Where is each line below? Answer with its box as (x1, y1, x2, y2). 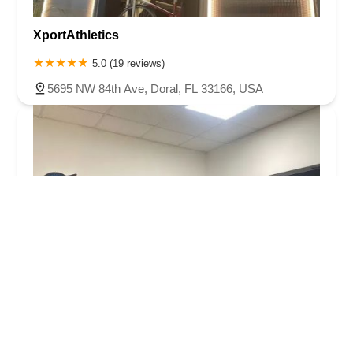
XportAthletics (33, 28, 119, 42)
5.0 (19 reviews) (92, 57, 165, 69)
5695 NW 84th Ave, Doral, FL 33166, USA (47, 81, 263, 95)
